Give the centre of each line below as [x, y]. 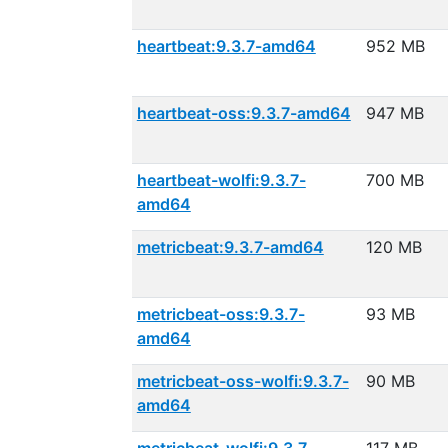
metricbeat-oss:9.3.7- [220, 314]
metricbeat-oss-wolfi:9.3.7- [242, 381]
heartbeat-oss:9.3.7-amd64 [243, 113]
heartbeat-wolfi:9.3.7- [221, 180]
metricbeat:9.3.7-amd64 [230, 247]
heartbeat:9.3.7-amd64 [226, 46]
